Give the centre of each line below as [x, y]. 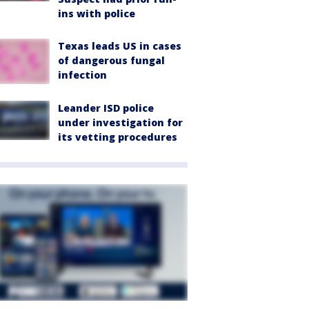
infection [82, 74]
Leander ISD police [106, 108]
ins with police [97, 13]
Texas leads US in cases [120, 46]
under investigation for [120, 123]
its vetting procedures [118, 137]
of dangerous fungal [111, 60]
